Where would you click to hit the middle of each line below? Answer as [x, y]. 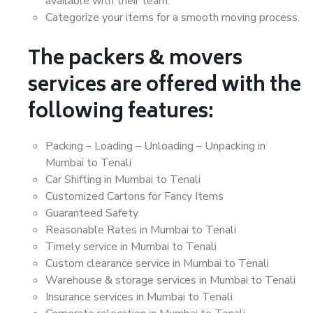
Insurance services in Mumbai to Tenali [139, 297]
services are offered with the [165, 86]
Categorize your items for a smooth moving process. [173, 17]
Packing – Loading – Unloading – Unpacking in [155, 146]
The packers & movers [135, 60]
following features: [121, 113]
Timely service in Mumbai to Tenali [131, 247]
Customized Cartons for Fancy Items [134, 196]
